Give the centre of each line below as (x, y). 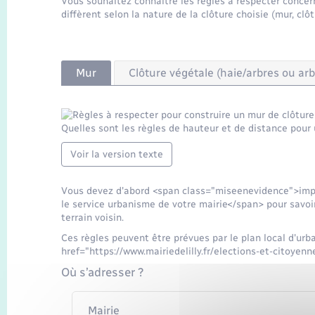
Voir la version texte (117, 154)
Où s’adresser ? (103, 272)
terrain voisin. (92, 217)
